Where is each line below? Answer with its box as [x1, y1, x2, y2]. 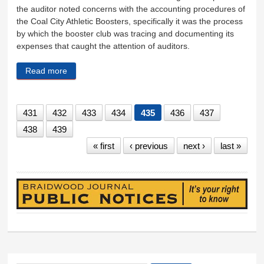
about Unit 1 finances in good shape [67, 65, 202, 75]
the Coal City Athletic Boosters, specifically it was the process [16, 16, 243, 27]
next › [183, 140, 205, 151]
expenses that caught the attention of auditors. [16, 41, 190, 51]
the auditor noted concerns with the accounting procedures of [16, 4, 246, 14]
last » [220, 140, 241, 151]
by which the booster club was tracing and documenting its [16, 29, 235, 39]
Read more [25, 65, 68, 75]
